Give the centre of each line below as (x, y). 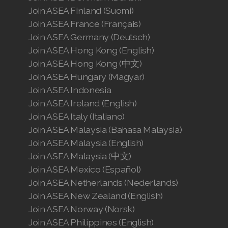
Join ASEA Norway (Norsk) (82, 209)
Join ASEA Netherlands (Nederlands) (104, 182)
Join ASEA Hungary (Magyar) (87, 77)
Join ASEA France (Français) (85, 24)
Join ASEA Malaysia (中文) (80, 156)
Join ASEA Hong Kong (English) (91, 50)
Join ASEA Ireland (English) (83, 103)
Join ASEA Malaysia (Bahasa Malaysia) (105, 130)
